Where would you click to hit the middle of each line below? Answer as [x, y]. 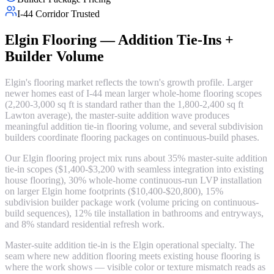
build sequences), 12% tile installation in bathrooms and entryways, [134, 213]
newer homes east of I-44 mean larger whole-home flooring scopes [133, 93]
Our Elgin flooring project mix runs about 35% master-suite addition [136, 158]
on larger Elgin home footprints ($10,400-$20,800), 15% [114, 191]
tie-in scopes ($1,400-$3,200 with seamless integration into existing [134, 169]
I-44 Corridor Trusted [58, 13]
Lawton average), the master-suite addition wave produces [117, 115]
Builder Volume [54, 56]
